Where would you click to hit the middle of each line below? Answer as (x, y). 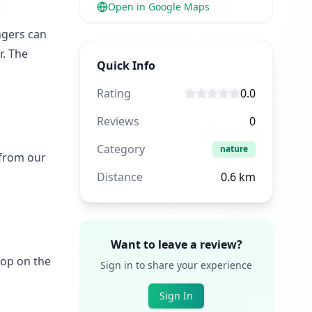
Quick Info (126, 65)
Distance (120, 177)
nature (234, 149)
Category (121, 149)
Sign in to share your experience (176, 265)
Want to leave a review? (176, 244)
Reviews (118, 121)
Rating (114, 93)
